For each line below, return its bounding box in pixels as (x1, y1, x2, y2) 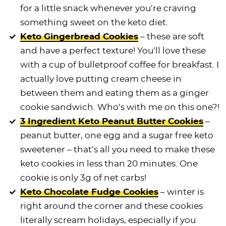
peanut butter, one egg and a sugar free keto (20, 131, 214, 140)
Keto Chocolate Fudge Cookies (20, 187, 159, 196)
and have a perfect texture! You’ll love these (20, 46, 206, 55)
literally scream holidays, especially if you (20, 215, 196, 224)
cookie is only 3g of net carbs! (20, 173, 147, 182)
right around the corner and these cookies (20, 201, 203, 210)
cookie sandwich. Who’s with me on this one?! (20, 102, 220, 111)
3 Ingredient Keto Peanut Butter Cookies (20, 117, 204, 126)
